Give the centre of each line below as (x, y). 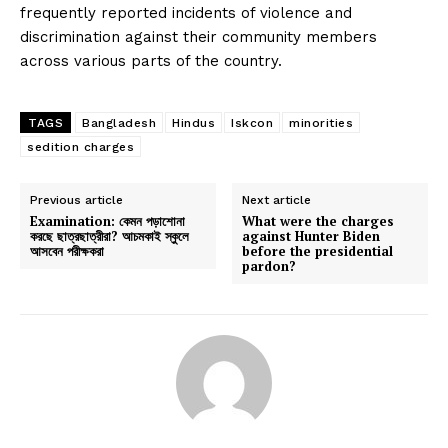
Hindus (193, 122)
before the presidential (318, 250)
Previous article (76, 199)
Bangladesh (119, 122)
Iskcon (252, 122)
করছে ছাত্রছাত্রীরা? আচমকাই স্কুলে (109, 235)
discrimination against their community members (198, 36)
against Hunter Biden (311, 235)
